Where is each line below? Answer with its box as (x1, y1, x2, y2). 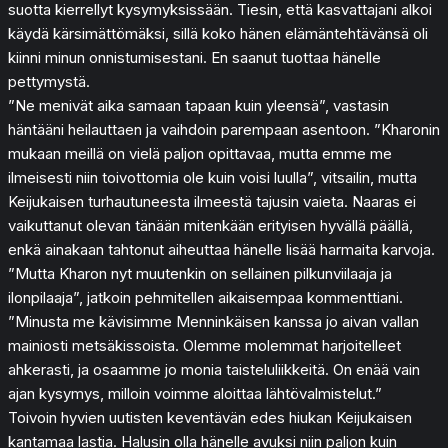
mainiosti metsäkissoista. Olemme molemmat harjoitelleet (8, 335, 401, 355)
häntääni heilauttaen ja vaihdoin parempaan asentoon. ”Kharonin (8, 119, 440, 139)
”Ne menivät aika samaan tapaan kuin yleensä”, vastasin (8, 95, 389, 115)
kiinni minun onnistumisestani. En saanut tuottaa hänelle (8, 47, 381, 67)
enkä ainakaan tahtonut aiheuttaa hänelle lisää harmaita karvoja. (8, 239, 435, 259)
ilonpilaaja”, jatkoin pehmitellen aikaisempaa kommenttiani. (8, 287, 403, 307)
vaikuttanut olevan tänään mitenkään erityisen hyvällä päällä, (8, 215, 413, 235)
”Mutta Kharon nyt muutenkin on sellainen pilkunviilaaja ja (8, 263, 392, 283)
